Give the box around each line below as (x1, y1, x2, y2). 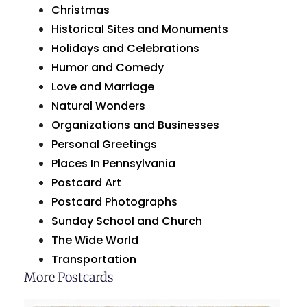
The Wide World (51, 232, 138, 248)
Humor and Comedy (51, 59, 164, 75)
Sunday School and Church (51, 212, 202, 229)
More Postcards (24, 269, 114, 285)
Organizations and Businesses (51, 116, 219, 133)
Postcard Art (51, 174, 121, 191)
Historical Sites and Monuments (51, 21, 228, 37)
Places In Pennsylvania (51, 155, 175, 171)
